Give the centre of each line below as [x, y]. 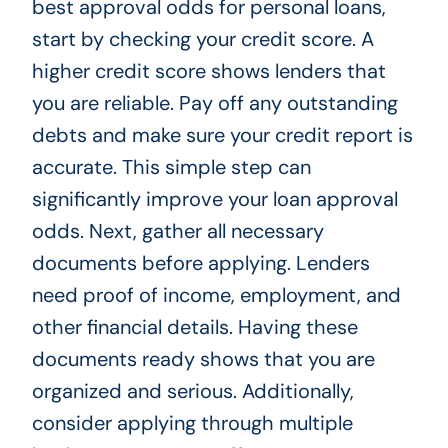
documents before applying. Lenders [200, 263]
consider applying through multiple [192, 423]
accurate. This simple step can [171, 167]
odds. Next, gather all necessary [177, 231]
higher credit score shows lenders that [208, 71]
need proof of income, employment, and [216, 295]
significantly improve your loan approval [214, 199]
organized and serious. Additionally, [192, 391]
